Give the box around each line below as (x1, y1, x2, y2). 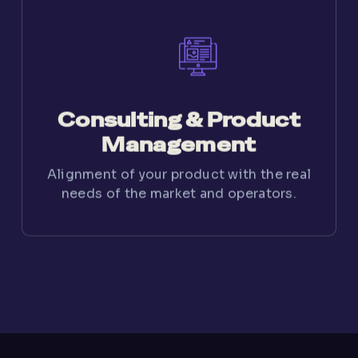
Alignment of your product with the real (46, 158, 312, 176)
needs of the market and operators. (61, 177, 297, 195)
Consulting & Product (57, 100, 300, 125)
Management (101, 125, 257, 150)
